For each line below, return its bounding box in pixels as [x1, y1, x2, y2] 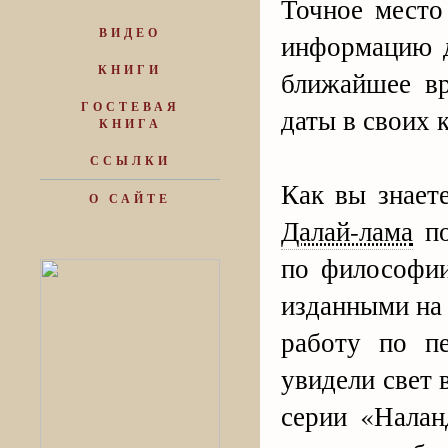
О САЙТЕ [89, 190, 171, 207]
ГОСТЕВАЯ [80, 98, 180, 115]
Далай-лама [281, 212, 413, 250]
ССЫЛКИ [89, 152, 171, 169]
